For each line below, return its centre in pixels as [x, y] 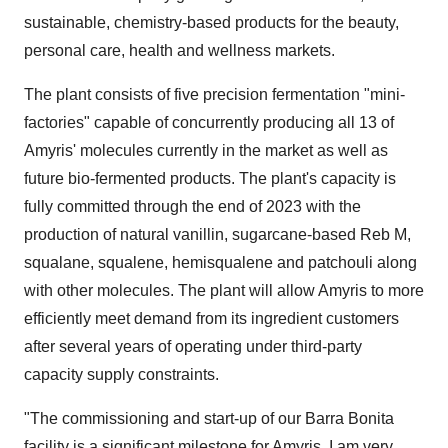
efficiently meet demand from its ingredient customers [211, 318]
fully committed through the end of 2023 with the [192, 206]
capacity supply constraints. [121, 374]
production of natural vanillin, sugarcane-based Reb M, [217, 234]
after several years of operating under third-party [193, 346]
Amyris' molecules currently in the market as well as [206, 150]
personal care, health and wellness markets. [179, 50]
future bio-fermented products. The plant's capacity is [210, 178]
